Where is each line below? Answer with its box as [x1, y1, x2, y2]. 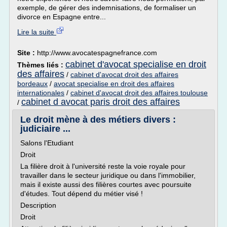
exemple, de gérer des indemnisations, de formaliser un [17, 4, 196, 12]
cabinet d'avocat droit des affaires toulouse [70, 89, 208, 97]
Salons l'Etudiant [20, 139, 73, 147]
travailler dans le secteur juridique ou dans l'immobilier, [20, 171, 196, 179]
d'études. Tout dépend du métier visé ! [20, 190, 143, 198]
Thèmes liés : [17, 61, 65, 69]
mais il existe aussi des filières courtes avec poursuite [20, 180, 192, 188]
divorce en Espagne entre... [17, 13, 106, 21]
